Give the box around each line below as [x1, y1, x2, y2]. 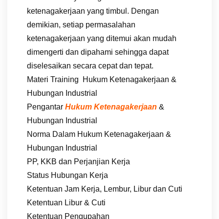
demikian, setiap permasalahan [27, 20, 135, 29]
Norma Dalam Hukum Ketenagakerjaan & [27, 130, 171, 138]
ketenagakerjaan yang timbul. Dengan [27, 6, 159, 15]
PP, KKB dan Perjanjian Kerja [27, 157, 130, 166]
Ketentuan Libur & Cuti [27, 198, 106, 207]
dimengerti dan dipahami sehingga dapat [27, 47, 169, 56]
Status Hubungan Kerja [27, 171, 108, 179]
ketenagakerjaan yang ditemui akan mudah [27, 34, 176, 43]
